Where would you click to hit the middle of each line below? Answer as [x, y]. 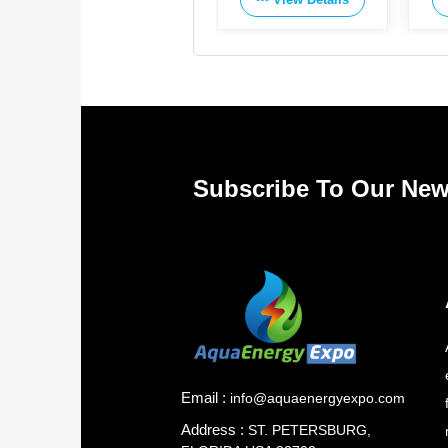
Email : [203, 397]
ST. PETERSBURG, [309, 430]
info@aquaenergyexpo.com [317, 398]
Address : [214, 429]
